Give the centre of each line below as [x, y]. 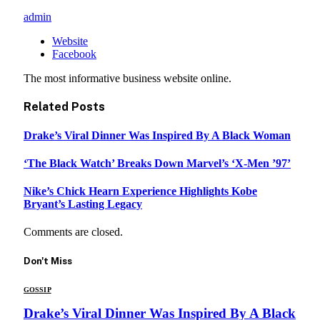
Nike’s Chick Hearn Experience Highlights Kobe [140, 191]
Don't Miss [48, 260]
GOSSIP [37, 289]
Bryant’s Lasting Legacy [83, 204]
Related [47, 107]
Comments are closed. [73, 232]
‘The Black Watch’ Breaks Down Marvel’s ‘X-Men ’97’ [157, 163]
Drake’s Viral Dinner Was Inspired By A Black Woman [157, 135]
